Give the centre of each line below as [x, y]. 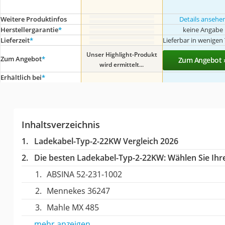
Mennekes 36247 [78, 191]
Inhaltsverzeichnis [61, 124]
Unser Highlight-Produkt [122, 54]
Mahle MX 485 [73, 207]
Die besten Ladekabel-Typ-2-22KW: [100, 157]
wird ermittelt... [122, 64]
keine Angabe [203, 29]
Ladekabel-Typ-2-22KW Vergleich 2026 [106, 141]
